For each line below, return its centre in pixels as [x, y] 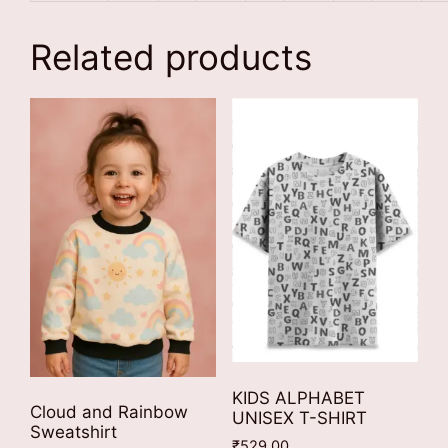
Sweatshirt [76, 432]
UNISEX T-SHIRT [299, 417]
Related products [171, 56]
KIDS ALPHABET [298, 397]
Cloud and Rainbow [109, 412]
